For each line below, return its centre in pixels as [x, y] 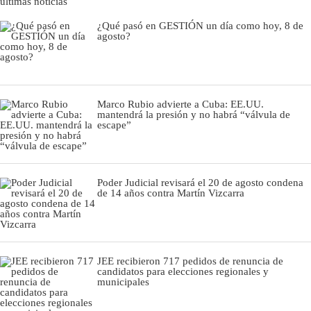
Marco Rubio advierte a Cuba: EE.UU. [180, 104]
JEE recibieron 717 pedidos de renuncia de [190, 261]
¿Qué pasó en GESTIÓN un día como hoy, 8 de [200, 25]
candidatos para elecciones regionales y [183, 271]
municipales [123, 281]
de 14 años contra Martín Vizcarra [171, 193]
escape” [114, 125]
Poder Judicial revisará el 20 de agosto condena [200, 182]
